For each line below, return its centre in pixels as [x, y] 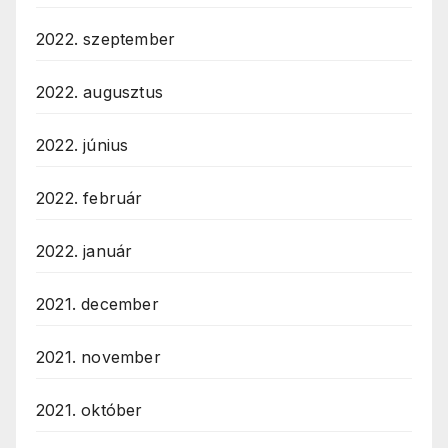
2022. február [89, 198]
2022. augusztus [99, 92]
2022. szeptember [106, 39]
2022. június [82, 145]
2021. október [89, 410]
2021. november [98, 357]
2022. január [84, 251]
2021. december [97, 304]
